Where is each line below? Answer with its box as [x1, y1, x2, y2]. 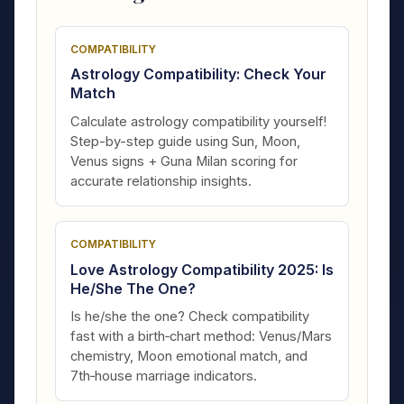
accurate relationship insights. [70, 172, 252, 189]
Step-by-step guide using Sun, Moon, [70, 133, 300, 150]
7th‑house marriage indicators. [70, 368, 257, 385]
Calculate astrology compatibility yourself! [70, 113, 326, 130]
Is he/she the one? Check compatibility [70, 308, 309, 326]
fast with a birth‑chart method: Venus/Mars [70, 328, 332, 345]
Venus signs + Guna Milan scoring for [70, 152, 298, 170]
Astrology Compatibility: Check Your [70, 65, 326, 84]
